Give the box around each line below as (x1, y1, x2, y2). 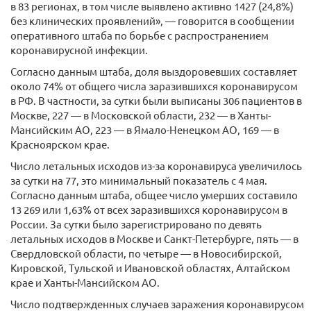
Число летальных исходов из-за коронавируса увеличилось (10, 159, 302, 172)
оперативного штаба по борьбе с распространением (10, 28, 269, 42)
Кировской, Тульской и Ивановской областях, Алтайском (10, 261, 290, 274)
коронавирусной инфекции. (10, 43, 148, 56)
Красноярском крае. (10, 137, 110, 151)
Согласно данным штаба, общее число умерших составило (10, 188, 298, 201)
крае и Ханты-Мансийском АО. (10, 276, 160, 289)
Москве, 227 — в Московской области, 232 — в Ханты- (10, 108, 271, 121)
